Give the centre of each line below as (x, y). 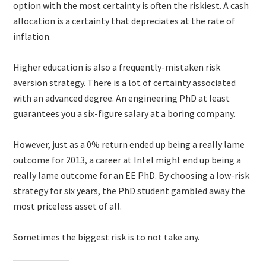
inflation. (32, 36)
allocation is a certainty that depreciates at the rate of (124, 20)
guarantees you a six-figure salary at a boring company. (124, 113)
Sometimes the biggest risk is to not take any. (107, 237)
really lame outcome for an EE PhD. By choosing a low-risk (132, 175)
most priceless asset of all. (68, 206)
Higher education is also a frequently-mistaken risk (117, 67)
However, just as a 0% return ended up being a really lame (129, 144)
